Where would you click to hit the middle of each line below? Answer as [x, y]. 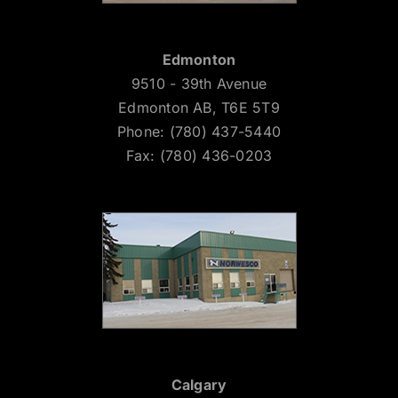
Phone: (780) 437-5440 [199, 132]
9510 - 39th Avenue [199, 84]
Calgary [199, 385]
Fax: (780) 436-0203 [199, 156]
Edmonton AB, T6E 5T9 [199, 108]
